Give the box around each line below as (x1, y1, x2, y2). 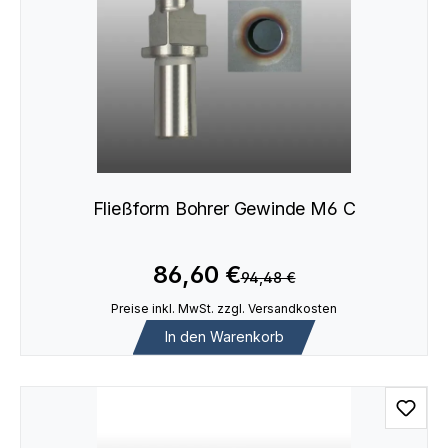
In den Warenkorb (164, 328, 284, 346)
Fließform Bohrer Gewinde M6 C (92, 198, 356, 220)
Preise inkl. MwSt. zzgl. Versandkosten (111, 300, 337, 316)
